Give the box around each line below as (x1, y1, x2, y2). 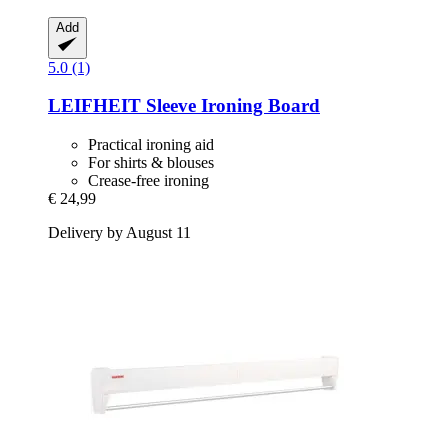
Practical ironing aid (88, 135, 214, 153)
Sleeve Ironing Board (141, 95, 320, 117)
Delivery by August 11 (48, 223, 191, 241)
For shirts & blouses (88, 153, 214, 171)
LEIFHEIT (48, 95, 141, 117)
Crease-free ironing (88, 171, 209, 189)
